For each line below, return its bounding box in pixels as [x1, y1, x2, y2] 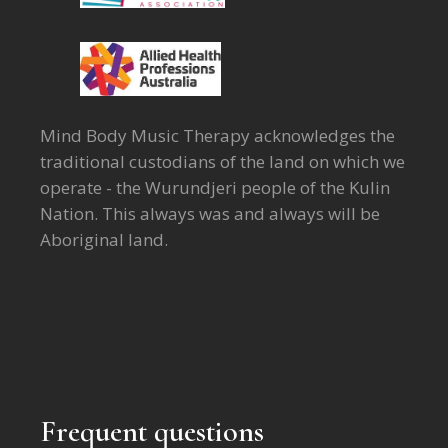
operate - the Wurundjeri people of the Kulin [40, 176, 390, 200]
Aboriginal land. [40, 228, 168, 252]
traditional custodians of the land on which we [40, 150, 405, 174]
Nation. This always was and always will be [40, 202, 380, 226]
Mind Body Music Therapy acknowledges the [40, 124, 395, 148]
